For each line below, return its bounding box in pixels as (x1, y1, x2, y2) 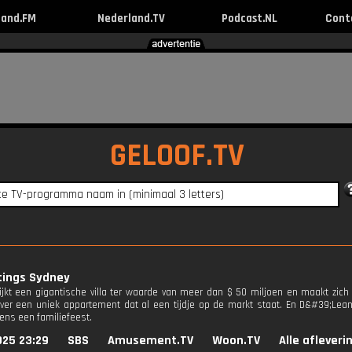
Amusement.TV (108, 332, 193, 349)
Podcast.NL (221, 11, 277, 26)
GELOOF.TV (109, 136, 244, 176)
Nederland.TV (97, 11, 165, 26)
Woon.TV (212, 332, 260, 349)
